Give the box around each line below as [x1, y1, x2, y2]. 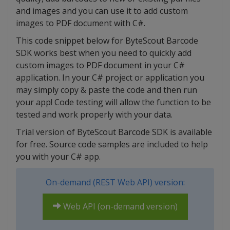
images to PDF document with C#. [16, 17, 145, 29]
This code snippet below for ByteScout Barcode [16, 35, 198, 47]
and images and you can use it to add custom [16, 5, 188, 17]
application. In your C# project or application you [16, 72, 204, 84]
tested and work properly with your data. [16, 109, 172, 121]
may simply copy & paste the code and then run [16, 84, 197, 96]
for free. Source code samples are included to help [16, 139, 208, 150]
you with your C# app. [16, 151, 101, 163]
